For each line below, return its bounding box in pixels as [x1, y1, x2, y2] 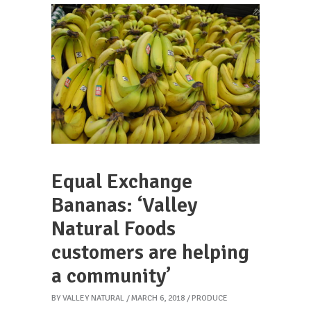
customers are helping [51, 239, 249, 266]
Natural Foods [51, 216, 176, 242]
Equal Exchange [51, 169, 192, 195]
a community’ [51, 263, 171, 289]
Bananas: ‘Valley [51, 192, 197, 219]
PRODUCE [192, 293, 228, 304]
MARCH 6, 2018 [131, 293, 185, 304]
